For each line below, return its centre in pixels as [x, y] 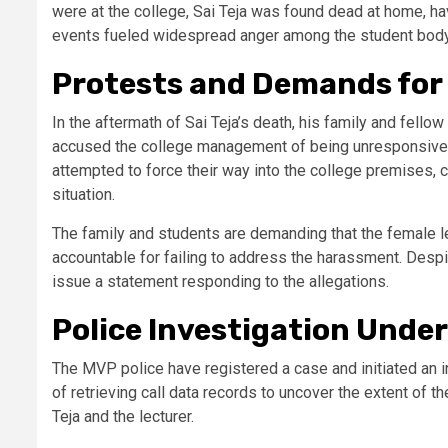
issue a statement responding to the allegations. [220, 281]
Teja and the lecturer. [123, 416]
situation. [83, 194]
